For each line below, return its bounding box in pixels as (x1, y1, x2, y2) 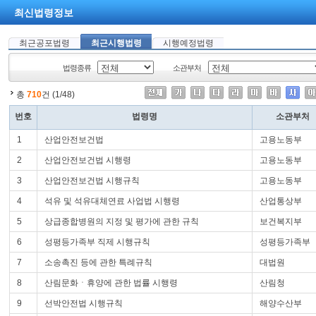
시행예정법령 (162, 38, 214, 48)
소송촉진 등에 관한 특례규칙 (44, 257, 152, 267)
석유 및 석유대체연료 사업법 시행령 (44, 196, 180, 206)
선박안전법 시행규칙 (44, 298, 123, 308)
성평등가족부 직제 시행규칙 (44, 237, 150, 247)
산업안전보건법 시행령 (44, 155, 131, 165)
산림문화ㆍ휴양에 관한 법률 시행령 (44, 278, 178, 288)
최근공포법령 (18, 38, 70, 48)
